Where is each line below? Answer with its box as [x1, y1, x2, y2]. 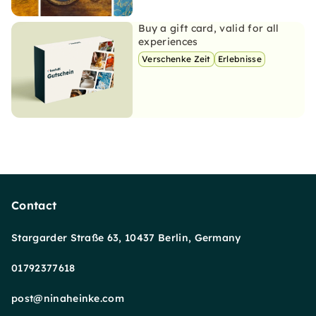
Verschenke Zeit [142, 54, 211, 64]
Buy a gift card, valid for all [138, 22, 279, 35]
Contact [11, 198, 57, 212]
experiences [138, 35, 198, 48]
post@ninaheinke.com [11, 292, 125, 305]
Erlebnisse [217, 54, 262, 64]
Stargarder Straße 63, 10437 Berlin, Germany [11, 231, 241, 244]
